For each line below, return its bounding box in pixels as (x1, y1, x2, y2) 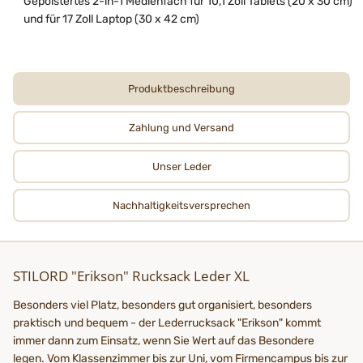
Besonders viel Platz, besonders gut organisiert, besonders (13, 297, 312, 312)
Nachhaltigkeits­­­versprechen (113, 199, 250, 211)
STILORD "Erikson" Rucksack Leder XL (13, 266, 250, 285)
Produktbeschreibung (128, 82, 235, 95)
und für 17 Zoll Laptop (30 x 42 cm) (23, 11, 199, 26)
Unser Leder (152, 160, 211, 173)
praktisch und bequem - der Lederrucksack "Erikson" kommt (13, 315, 321, 330)
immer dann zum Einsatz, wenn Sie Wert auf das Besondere (13, 333, 314, 348)
